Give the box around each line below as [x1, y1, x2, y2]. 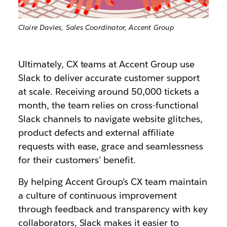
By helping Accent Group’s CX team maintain [18, 176, 207, 188]
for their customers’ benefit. [18, 154, 136, 166]
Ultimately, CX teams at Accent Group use [18, 58, 195, 70]
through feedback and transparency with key [18, 203, 208, 215]
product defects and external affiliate [18, 127, 175, 139]
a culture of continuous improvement [18, 190, 177, 202]
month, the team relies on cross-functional [18, 99, 199, 111]
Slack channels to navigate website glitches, [18, 113, 203, 125]
